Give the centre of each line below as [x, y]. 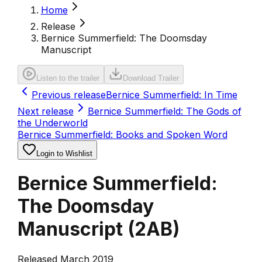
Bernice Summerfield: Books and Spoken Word [122, 135]
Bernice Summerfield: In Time [171, 95]
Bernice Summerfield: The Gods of [164, 111]
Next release [45, 111]
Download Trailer [151, 78]
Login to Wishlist [64, 154]
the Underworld [52, 123]
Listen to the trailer [68, 78]
